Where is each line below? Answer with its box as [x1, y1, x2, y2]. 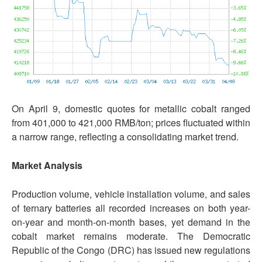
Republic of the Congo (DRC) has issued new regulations [12, 243, 250, 257]
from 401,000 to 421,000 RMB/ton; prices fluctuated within [12, 116, 250, 130]
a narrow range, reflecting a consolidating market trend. [12, 130, 239, 144]
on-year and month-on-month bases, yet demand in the [12, 215, 250, 229]
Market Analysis [12, 158, 82, 173]
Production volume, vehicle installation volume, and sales [12, 187, 250, 201]
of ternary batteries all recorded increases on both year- [12, 201, 250, 215]
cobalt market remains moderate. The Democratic [12, 229, 250, 243]
